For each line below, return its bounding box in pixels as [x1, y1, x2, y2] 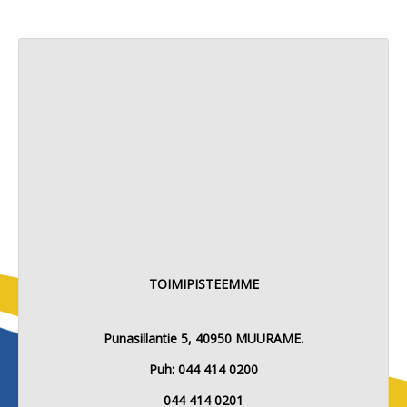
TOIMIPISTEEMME [148, 274, 259, 293]
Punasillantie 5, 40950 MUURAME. [104, 329, 303, 347]
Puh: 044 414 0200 [149, 360, 258, 378]
